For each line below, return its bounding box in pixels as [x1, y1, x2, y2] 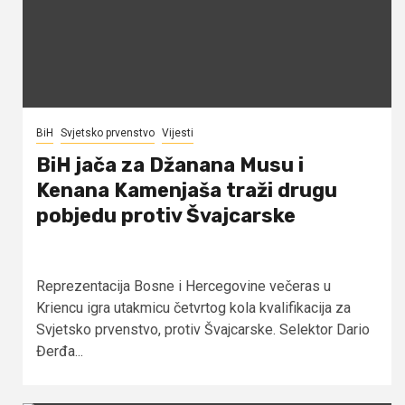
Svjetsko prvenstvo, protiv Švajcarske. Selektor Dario [36, 320, 370, 338]
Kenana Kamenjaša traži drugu [36, 177, 337, 202]
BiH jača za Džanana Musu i [36, 152, 304, 177]
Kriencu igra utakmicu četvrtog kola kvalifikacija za [36, 298, 351, 316]
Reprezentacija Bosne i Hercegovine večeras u [36, 277, 331, 295]
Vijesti [162, 126, 193, 139]
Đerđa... [36, 342, 83, 360]
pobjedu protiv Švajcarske [36, 202, 296, 228]
